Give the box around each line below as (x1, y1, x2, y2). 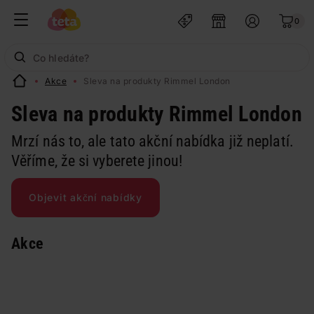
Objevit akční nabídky (29, 191, 142, 203)
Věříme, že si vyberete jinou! (11, 152, 182, 170)
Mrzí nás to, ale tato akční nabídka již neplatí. (11, 132, 294, 150)
